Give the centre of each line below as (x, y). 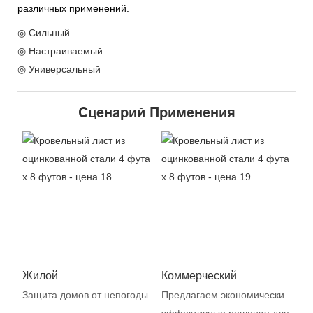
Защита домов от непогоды (85, 295)
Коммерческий (199, 275)
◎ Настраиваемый (60, 51)
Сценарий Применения (156, 112)
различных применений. (73, 8)
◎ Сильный (44, 32)
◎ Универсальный (59, 69)
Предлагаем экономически (223, 295)
